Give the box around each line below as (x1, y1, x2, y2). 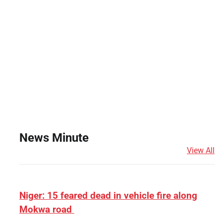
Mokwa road (19, 204, 74, 215)
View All (187, 146, 215, 156)
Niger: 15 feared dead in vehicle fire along (19, 190, 197, 201)
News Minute (19, 131, 89, 145)
